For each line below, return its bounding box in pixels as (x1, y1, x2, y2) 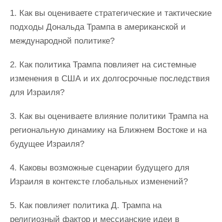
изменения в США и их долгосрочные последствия (10, 74, 210, 83)
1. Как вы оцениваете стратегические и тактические (10, 8, 212, 18)
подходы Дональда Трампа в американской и (10, 22, 186, 32)
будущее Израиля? (10, 139, 87, 149)
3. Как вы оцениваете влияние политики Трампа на (10, 111, 208, 121)
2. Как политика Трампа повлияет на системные (10, 60, 196, 69)
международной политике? (10, 36, 117, 46)
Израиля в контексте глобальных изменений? (10, 177, 190, 186)
